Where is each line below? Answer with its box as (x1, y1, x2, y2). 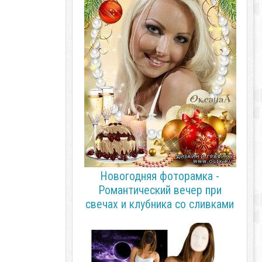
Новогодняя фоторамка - (100, 169, 219, 183)
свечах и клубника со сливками (85, 197, 234, 211)
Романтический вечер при (98, 183, 222, 197)
